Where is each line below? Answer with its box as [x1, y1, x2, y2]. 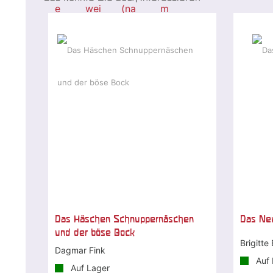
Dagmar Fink [55, 244, 106, 255]
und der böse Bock [55, 226, 135, 238]
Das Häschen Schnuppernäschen [55, 213, 194, 224]
